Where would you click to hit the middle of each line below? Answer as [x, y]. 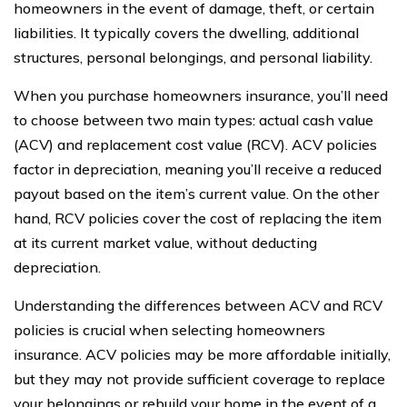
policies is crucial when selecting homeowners [169, 330]
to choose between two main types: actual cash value [194, 120]
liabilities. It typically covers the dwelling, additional [186, 33]
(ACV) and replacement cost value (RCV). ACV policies [195, 144]
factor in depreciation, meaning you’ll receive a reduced [198, 169]
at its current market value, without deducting [165, 243]
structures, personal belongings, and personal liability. [193, 57]
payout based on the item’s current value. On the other [196, 194]
